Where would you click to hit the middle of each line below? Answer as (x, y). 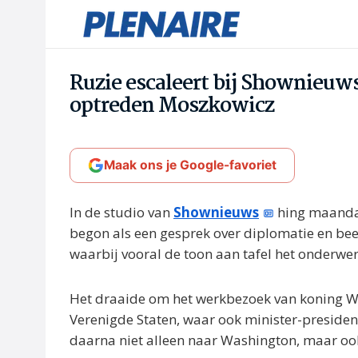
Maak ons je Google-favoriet (190, 165)
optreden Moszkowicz (172, 106)
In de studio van (121, 212)
